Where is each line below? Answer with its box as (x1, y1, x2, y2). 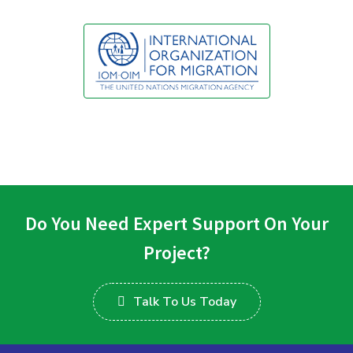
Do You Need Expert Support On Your (24, 211, 329, 236)
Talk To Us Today (132, 293, 236, 311)
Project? (143, 240, 210, 266)
